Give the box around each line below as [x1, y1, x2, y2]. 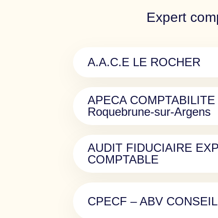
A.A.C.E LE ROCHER [88, 55, 200, 69]
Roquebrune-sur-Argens [88, 105, 211, 118]
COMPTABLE [88, 153, 159, 166]
